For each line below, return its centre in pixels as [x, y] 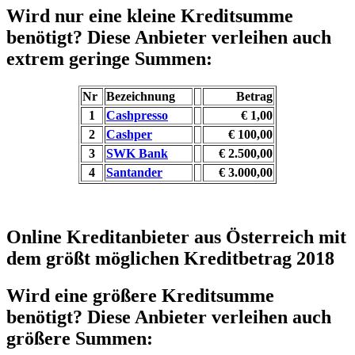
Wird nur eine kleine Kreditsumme [150, 15]
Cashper [129, 134]
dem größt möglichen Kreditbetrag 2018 [170, 258]
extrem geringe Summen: [109, 58]
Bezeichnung [141, 96]
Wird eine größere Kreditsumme [140, 295]
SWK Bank [137, 153]
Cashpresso [137, 115]
